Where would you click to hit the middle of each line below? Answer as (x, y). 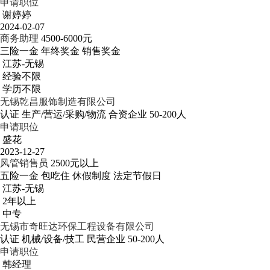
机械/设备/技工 (53, 239)
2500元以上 (75, 163)
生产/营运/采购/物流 (64, 114)
